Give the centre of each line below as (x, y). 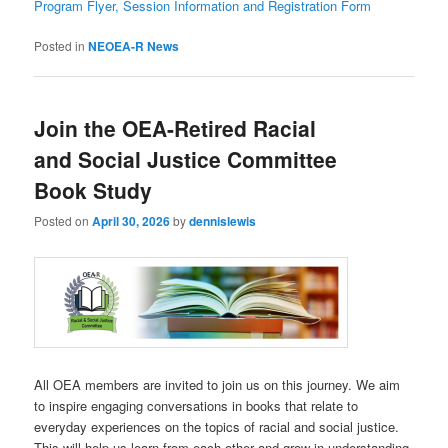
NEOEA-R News (134, 45)
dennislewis (223, 221)
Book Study (93, 190)
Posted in (60, 45)
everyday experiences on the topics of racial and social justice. (217, 426)
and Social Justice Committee (186, 159)
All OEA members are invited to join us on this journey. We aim (217, 384)
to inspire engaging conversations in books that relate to (196, 405)
